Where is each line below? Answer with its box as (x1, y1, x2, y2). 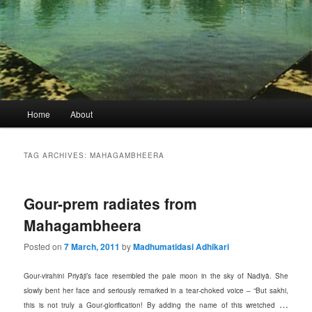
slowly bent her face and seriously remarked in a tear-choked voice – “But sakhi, (24, 286, 288, 296)
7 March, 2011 (64, 240, 120, 253)
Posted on (24, 240, 65, 253)
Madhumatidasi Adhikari (133, 240, 230, 253)
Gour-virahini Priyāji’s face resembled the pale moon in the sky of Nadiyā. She (24, 271, 288, 281)
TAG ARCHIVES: (24, 150, 91, 160)
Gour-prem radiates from (24, 192, 198, 214)
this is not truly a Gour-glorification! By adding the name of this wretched (24, 300, 279, 311)
